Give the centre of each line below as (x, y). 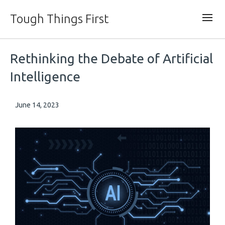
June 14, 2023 (37, 105)
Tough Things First (59, 19)
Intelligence (45, 77)
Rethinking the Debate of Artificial (111, 59)
